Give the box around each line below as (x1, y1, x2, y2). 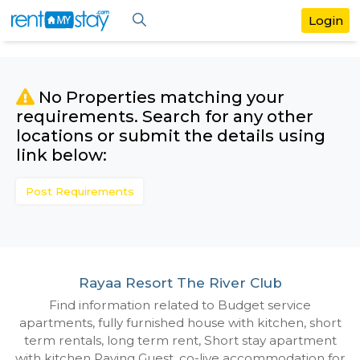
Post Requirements (30, 217, 157, 233)
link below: (18, 170, 126, 194)
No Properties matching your (41, 101, 335, 126)
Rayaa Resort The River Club (92, 323, 332, 343)
